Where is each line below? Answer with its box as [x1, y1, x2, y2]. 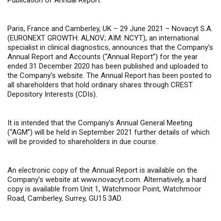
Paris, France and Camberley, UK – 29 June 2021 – [7, 24, 170, 33]
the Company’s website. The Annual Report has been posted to [7, 71, 212, 80]
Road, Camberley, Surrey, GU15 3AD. [7, 194, 122, 203]
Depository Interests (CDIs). [7, 90, 97, 99]
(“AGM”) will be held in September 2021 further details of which [7, 128, 210, 137]
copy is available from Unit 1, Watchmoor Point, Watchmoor [7, 184, 201, 193]
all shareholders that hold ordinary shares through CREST [7, 80, 193, 89]
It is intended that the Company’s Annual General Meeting [7, 118, 192, 127]
